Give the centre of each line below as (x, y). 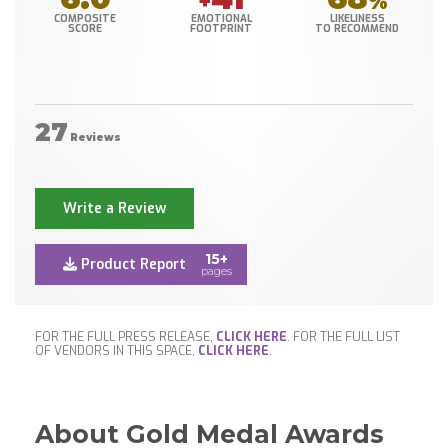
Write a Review (114, 209)
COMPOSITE (85, 19)
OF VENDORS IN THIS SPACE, (116, 351)
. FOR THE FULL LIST (343, 337)
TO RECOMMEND (357, 29)
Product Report (131, 265)
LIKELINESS (357, 19)
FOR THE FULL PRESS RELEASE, (125, 337)
